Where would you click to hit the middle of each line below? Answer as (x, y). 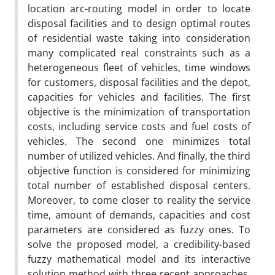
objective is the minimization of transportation (139, 111)
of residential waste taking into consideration (139, 38)
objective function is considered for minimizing (139, 170)
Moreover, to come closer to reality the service (139, 200)
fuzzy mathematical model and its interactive (139, 259)
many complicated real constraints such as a (139, 52)
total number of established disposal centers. (139, 185)
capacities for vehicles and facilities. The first (139, 97)
